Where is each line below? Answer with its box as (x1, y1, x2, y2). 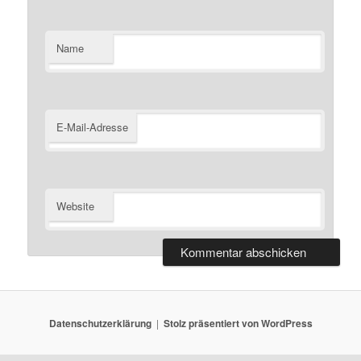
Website (56, 198, 95, 214)
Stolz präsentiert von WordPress (163, 315, 313, 330)
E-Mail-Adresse (56, 119, 129, 135)
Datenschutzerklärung (48, 315, 151, 330)
